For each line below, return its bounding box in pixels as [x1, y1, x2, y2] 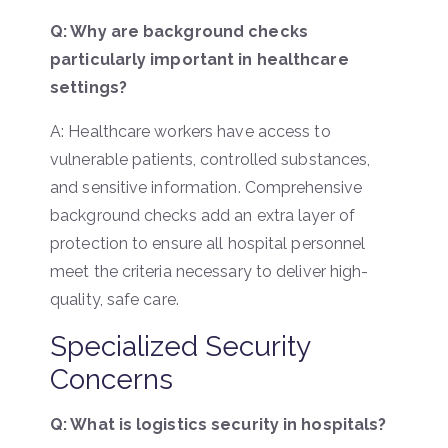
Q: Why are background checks [50, 21, 308, 41]
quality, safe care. [50, 289, 179, 309]
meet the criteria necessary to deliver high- [50, 261, 369, 281]
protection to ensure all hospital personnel [50, 233, 366, 253]
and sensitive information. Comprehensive [50, 177, 363, 197]
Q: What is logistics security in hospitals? [50, 414, 387, 434]
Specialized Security [50, 329, 310, 363]
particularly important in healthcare [50, 49, 349, 69]
